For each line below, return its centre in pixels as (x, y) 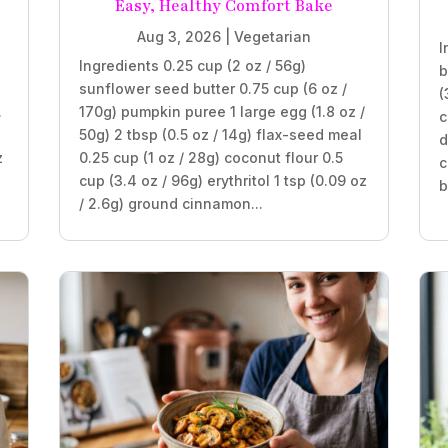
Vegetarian (272, 36)
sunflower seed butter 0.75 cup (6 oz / (212, 88)
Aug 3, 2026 (179, 36)
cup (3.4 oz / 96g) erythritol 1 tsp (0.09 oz (222, 180)
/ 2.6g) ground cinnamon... (170, 203)
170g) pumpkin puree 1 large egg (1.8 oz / (221, 111)
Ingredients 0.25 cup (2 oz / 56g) (192, 65)
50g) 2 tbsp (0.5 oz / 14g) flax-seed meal (220, 134)
